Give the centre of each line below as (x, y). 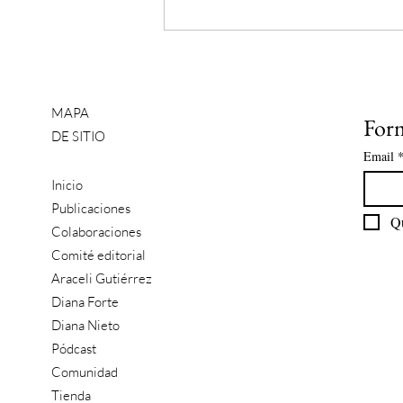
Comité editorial (99, 255)
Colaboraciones (97, 232)
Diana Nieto (86, 326)
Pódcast (74, 349)
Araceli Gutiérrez (102, 279)
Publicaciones (91, 209)
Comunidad (85, 372)
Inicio (67, 185)
